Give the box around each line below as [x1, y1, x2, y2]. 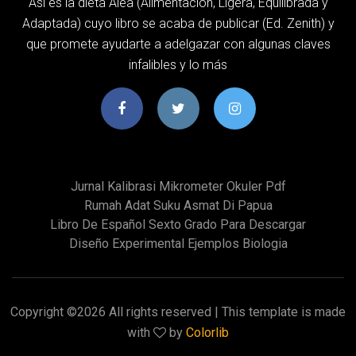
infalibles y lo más [129, 56, 227, 72]
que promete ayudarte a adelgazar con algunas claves [25, 36, 331, 52]
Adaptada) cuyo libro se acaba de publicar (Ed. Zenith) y [21, 15, 335, 31]
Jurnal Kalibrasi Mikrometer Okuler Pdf [70, 178, 286, 194]
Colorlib [186, 324, 229, 340]
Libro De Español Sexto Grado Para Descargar [50, 216, 306, 232]
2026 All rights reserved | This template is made [77, 304, 346, 319]
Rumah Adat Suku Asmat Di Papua [83, 197, 273, 213]
